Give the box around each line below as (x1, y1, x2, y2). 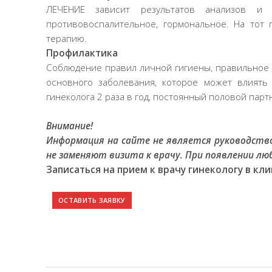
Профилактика (46, 46, 118, 59)
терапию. (46, 32, 87, 45)
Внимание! (46, 119, 93, 132)
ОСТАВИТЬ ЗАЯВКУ (58, 195, 126, 205)
